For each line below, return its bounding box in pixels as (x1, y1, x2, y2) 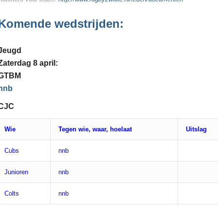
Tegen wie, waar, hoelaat (56, 126, 132, 133)
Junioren (4, 168, 28, 176)
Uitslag (184, 126, 207, 133)
